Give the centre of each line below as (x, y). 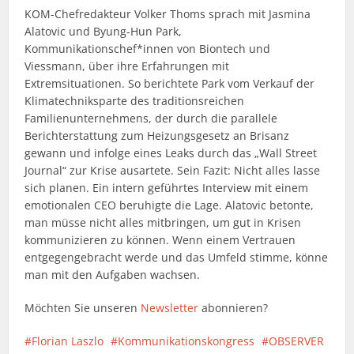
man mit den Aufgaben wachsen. (113, 275)
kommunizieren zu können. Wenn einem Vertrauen (160, 240)
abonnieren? (233, 308)
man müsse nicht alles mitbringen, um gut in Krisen (163, 222)
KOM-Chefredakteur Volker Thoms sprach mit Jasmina (168, 14)
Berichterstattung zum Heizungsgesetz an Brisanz (157, 136)
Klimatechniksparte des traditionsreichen (135, 101)
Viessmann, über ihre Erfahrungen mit (127, 66)
